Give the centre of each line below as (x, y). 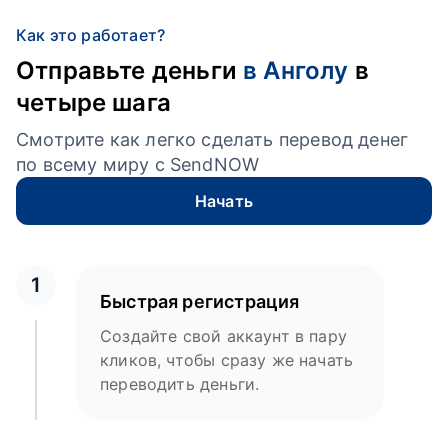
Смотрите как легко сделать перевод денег (212, 139)
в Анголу (296, 70)
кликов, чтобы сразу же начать (227, 360)
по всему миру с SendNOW (138, 164)
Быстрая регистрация (200, 301)
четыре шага (93, 102)
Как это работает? (91, 35)
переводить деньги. (180, 384)
